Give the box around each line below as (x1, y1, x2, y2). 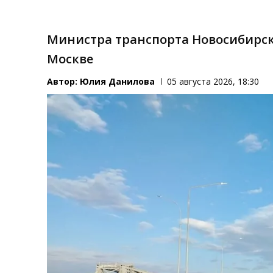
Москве (47, 51, 94, 68)
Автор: (47, 76, 80, 88)
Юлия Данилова (80, 76, 155, 88)
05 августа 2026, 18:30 (167, 76, 260, 88)
